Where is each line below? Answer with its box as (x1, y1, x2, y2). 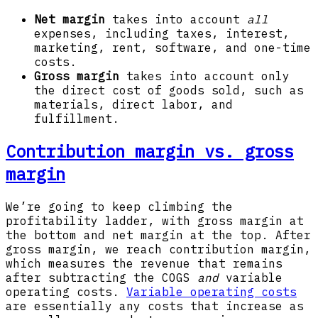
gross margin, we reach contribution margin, (6, 241, 311, 256)
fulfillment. (34, 111, 119, 126)
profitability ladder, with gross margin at (6, 213, 304, 228)
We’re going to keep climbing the (6, 199, 233, 214)
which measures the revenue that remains (6, 256, 283, 270)
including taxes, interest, (105, 26, 290, 40)
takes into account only (119, 68, 290, 83)
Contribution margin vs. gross (6, 139, 294, 163)
